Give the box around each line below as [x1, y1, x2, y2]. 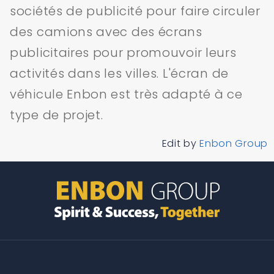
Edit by [161, 136, 200, 151]
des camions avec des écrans [10, 23, 202, 41]
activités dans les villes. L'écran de [10, 65, 229, 83]
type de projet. [10, 106, 103, 124]
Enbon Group [199, 136, 268, 151]
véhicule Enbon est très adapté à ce [10, 86, 243, 103]
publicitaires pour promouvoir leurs [10, 44, 237, 62]
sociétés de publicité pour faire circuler [10, 2, 261, 20]
